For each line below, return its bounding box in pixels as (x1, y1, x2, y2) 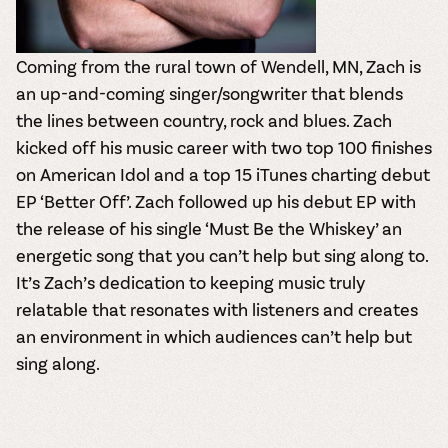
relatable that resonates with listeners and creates (16, 298, 418, 321)
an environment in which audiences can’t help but (16, 325, 412, 348)
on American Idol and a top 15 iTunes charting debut (16, 163, 430, 186)
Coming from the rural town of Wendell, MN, (16, 55, 366, 78)
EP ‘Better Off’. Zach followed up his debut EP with (16, 190, 416, 213)
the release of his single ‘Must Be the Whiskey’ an (16, 217, 402, 240)
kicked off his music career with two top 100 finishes (16, 136, 432, 159)
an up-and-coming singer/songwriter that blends (16, 82, 403, 105)
